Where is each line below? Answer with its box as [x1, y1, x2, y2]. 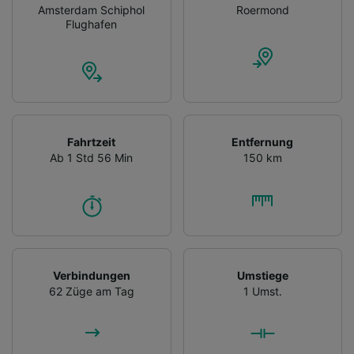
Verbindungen [52, 268, 130, 282]
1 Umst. [243, 284, 282, 298]
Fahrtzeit [67, 134, 116, 149]
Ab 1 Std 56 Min [50, 150, 134, 164]
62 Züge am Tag [48, 284, 134, 298]
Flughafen [66, 17, 118, 31]
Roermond [235, 2, 289, 17]
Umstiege [236, 268, 288, 282]
